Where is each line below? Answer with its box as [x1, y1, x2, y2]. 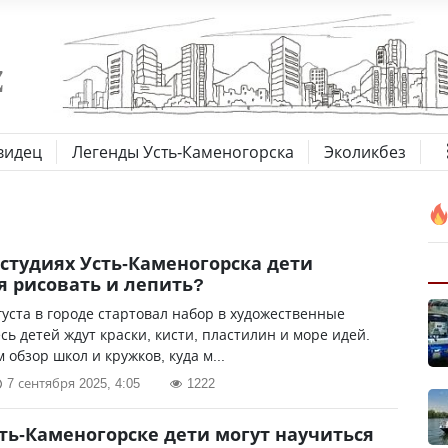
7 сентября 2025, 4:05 [7, 374, 140, 392]
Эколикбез [324, 141, 406, 163]
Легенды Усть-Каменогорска [72, 141, 294, 163]
